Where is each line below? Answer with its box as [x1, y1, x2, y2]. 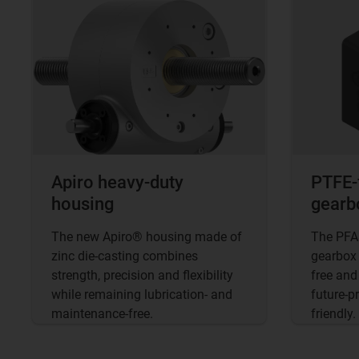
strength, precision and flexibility [51, 268, 233, 284]
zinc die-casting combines [51, 248, 198, 264]
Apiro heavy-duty [51, 172, 184, 193]
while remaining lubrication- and [51, 287, 232, 303]
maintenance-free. [51, 306, 153, 322]
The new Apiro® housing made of [51, 229, 242, 245]
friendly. [311, 306, 356, 322]
